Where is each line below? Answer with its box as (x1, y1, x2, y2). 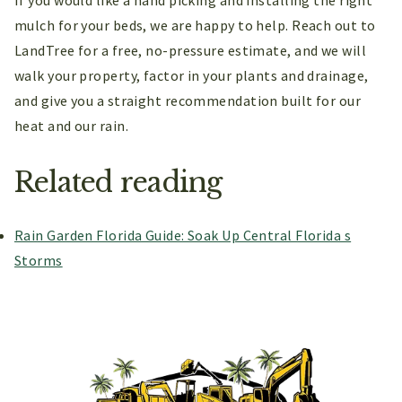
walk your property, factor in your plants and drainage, (14, 66, 369, 85)
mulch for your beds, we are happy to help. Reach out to (14, 16, 376, 35)
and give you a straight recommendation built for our (14, 92, 362, 110)
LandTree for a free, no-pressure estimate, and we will (14, 41, 367, 60)
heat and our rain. (14, 117, 129, 135)
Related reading (14, 165, 223, 200)
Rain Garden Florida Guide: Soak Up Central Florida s (14, 226, 352, 245)
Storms (14, 251, 63, 270)
